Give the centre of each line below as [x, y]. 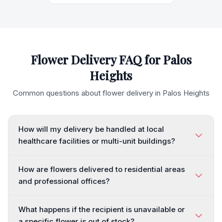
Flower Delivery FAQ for [97, 59]
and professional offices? [64, 181]
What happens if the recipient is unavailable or [102, 209]
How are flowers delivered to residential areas [102, 169]
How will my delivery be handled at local [91, 129]
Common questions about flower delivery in [87, 93]
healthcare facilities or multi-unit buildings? [97, 141]
